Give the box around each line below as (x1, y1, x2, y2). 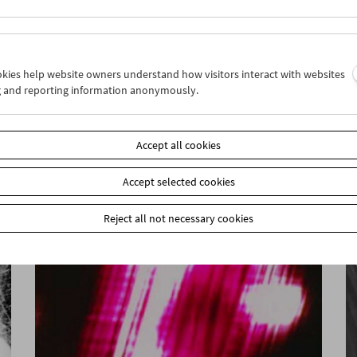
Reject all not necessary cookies (104, 211, 253, 226)
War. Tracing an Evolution (47, 97, 198, 116)
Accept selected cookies (122, 175, 235, 189)
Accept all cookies (136, 138, 221, 152)
